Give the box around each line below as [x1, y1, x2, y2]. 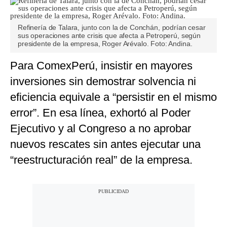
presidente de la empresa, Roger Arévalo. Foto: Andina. [18, 40, 193, 48]
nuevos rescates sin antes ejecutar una [10, 138, 201, 151]
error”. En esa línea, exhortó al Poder [10, 106, 191, 120]
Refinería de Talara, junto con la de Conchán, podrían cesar [18, 23, 206, 32]
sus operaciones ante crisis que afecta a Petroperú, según [18, 31, 201, 40]
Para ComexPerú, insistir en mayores [10, 59, 193, 72]
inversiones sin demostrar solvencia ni [10, 75, 196, 88]
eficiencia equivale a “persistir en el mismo [10, 91, 217, 104]
